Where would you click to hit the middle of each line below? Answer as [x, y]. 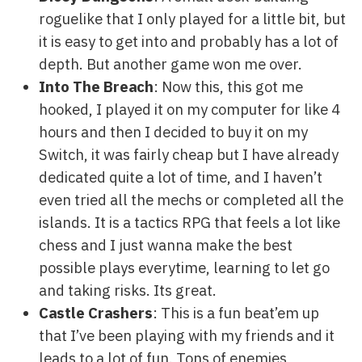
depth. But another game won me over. [170, 63]
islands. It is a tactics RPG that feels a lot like [189, 222]
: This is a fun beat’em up [236, 312]
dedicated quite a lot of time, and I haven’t [181, 177]
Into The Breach [96, 86]
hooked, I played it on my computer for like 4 [189, 109]
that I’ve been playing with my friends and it [187, 335]
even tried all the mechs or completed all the [191, 199]
